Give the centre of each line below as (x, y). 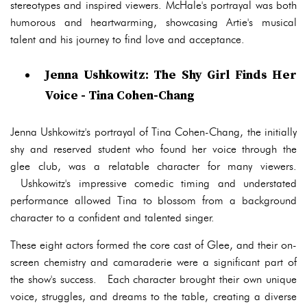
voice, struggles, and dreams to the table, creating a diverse (153, 296)
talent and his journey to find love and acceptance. (127, 39)
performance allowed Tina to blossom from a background (153, 200)
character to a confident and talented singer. (112, 218)
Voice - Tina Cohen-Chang (120, 96)
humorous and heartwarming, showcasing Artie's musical (153, 22)
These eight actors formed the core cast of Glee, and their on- (153, 245)
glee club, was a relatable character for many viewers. (153, 166)
